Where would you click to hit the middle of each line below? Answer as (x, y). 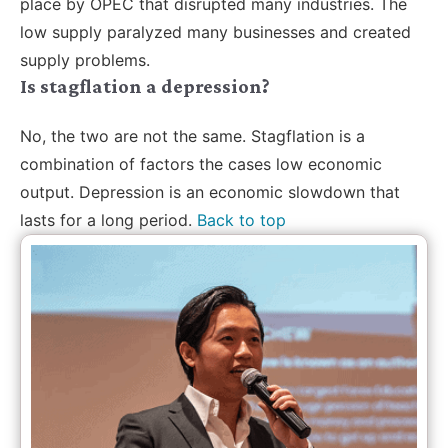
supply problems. (85, 59)
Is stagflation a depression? (145, 85)
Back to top (241, 219)
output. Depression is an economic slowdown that (210, 191)
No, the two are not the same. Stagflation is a (192, 135)
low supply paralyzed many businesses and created (215, 31)
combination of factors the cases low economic (201, 163)
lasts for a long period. (108, 219)
